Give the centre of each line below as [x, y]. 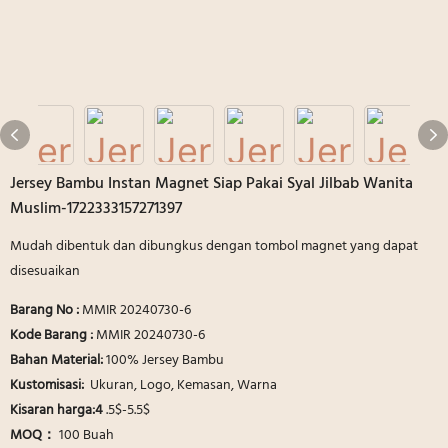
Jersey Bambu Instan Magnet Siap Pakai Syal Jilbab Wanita [211, 183]
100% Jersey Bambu [166, 360]
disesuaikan [45, 271]
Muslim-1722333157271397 [96, 208]
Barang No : [46, 310]
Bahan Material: [58, 360]
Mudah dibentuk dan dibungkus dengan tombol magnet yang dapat [214, 246]
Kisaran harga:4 [58, 410]
